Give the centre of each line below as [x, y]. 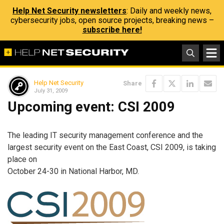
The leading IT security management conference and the [105, 135]
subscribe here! [112, 30]
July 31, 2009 [51, 90]
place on [22, 159]
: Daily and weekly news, [169, 11]
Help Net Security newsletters [69, 11]
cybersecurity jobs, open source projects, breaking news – [112, 20]
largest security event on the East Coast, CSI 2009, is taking [112, 147]
